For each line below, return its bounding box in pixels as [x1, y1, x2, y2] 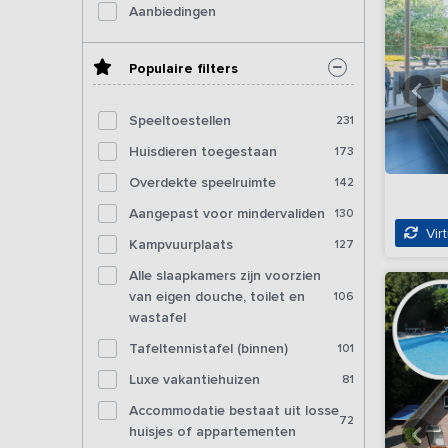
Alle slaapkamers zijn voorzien [129, 266, 321, 284]
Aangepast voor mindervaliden [129, 204, 325, 222]
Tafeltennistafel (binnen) [129, 339, 288, 357]
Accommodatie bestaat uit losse [129, 401, 339, 419]
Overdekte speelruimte [129, 173, 276, 191]
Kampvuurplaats [129, 235, 233, 253]
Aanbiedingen [129, 2, 216, 20]
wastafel [129, 308, 186, 326]
